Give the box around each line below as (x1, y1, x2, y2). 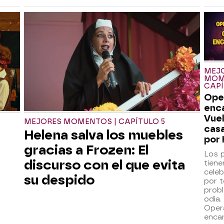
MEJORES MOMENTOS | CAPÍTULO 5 (24, 117, 165, 126)
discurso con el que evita (24, 157, 185, 172)
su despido (24, 172, 94, 187)
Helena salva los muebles (24, 127, 183, 142)
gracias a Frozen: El (24, 142, 148, 157)
